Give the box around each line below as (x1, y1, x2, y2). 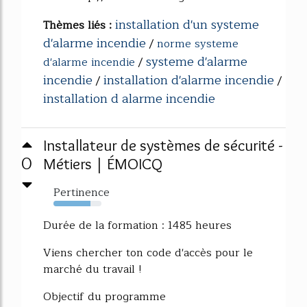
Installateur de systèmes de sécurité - (43, 136, 283, 156)
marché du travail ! (43, 260, 142, 279)
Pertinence (53, 184, 110, 202)
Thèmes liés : (43, 16, 115, 35)
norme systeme (157, 35, 238, 53)
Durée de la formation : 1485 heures (43, 217, 232, 235)
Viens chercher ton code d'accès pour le (43, 244, 253, 262)
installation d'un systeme (115, 14, 259, 36)
